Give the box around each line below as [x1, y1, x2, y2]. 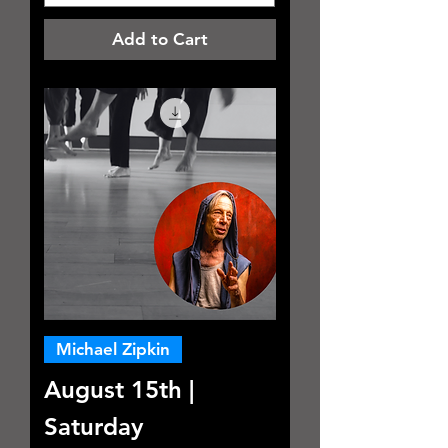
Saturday [44, 411, 143, 441]
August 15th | [44, 374, 194, 404]
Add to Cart [112, 28, 208, 49]
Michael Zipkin [56, 338, 170, 359]
